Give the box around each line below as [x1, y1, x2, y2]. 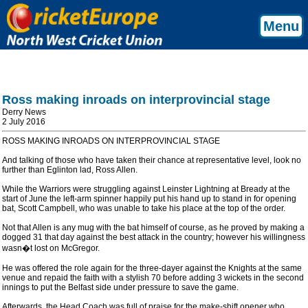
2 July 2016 [2, 117, 45, 126]
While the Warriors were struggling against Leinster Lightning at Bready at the [2, 184, 290, 194]
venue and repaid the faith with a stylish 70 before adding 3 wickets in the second [2, 273, 304, 283]
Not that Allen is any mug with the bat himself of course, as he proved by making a [2, 223, 305, 232]
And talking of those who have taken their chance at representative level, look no [2, 155, 301, 165]
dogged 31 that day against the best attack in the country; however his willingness [2, 232, 305, 242]
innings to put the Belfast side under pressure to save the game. [2, 283, 239, 292]
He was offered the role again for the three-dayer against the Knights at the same [2, 263, 302, 273]
